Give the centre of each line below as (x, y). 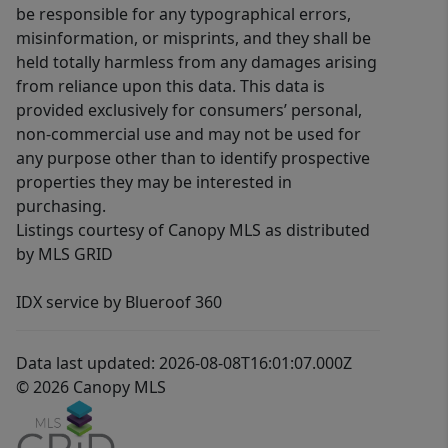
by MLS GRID (64, 254)
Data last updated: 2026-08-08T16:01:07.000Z (184, 363)
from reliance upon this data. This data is (170, 86)
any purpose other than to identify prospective (193, 158)
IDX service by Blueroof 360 (119, 302)
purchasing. (61, 206)
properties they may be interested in (154, 182)
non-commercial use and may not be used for (188, 134)
